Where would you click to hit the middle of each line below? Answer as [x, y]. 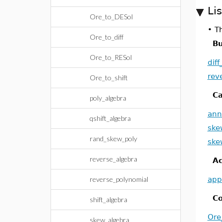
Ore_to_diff [107, 37]
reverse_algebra [113, 159]
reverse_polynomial [119, 179]
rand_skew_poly [113, 139]
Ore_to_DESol [111, 17]
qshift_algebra [110, 118]
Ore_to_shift [109, 78]
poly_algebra [108, 98]
